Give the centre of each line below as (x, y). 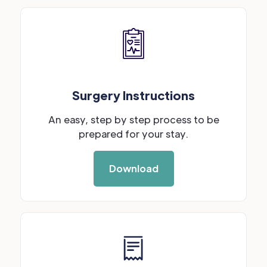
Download (133, 168)
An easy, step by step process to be (133, 119)
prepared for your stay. (133, 134)
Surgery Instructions (133, 95)
